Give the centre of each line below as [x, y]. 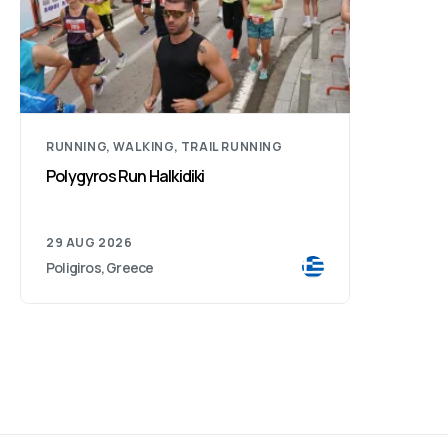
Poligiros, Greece [100, 267]
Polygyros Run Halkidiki [125, 176]
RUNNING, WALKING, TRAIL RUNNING [164, 146]
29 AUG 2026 [89, 242]
